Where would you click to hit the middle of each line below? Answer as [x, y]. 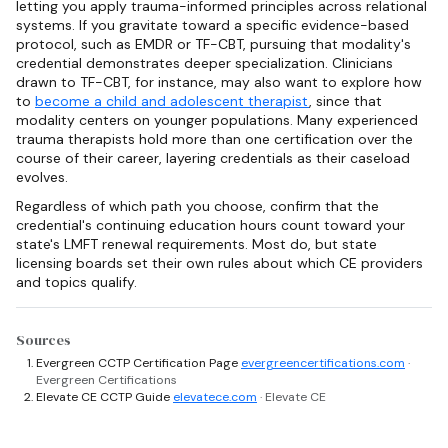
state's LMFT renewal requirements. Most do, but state [196, 244]
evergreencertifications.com [323, 362]
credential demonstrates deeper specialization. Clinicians [204, 63]
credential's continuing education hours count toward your [210, 225]
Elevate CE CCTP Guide [104, 396]
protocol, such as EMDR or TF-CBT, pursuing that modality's [213, 44]
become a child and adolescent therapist [172, 101]
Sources [43, 339]
